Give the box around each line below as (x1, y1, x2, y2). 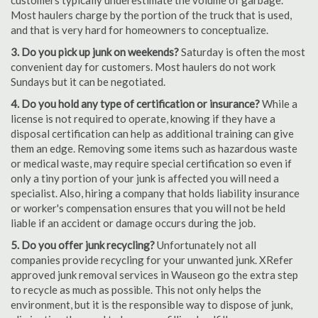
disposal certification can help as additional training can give (11, 127, 294, 140)
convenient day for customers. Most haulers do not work (11, 60, 275, 73)
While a (260, 97, 297, 110)
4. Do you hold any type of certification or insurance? (11, 97, 260, 110)
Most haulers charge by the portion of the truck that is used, (11, 9, 292, 21)
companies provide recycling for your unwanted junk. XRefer (11, 253, 293, 266)
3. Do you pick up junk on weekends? (11, 45, 181, 58)
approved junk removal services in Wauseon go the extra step (11, 268, 298, 281)
